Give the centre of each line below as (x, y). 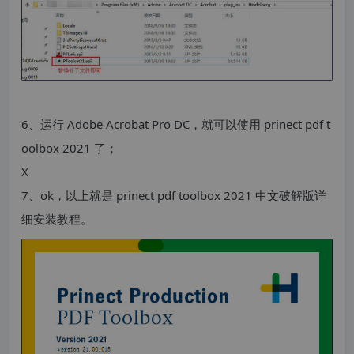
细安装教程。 (57, 218)
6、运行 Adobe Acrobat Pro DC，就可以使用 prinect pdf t (176, 124)
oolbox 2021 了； (70, 147)
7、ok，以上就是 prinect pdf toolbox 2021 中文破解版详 (174, 195)
